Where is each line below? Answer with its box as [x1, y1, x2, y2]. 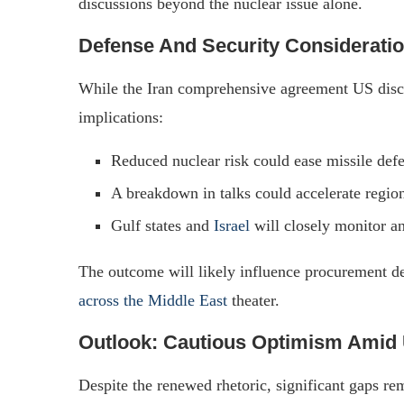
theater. [227, 290, 280, 309]
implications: [78, 107, 163, 126]
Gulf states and [111, 216, 214, 234]
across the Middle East [78, 290, 227, 309]
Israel [214, 216, 250, 234]
